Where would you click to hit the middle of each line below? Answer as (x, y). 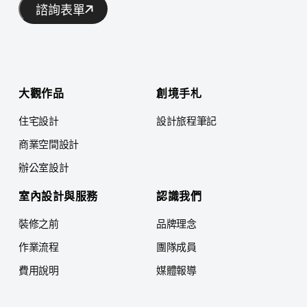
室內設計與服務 (58, 195)
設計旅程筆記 (186, 120)
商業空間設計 (49, 143)
